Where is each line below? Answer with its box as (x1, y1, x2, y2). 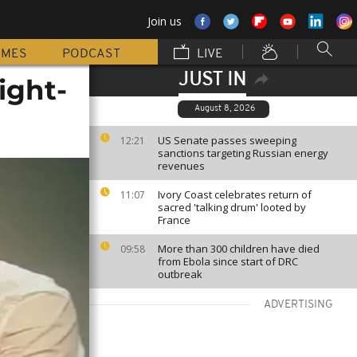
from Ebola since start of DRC (158, 254, 298, 269)
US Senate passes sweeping (158, 133, 296, 147)
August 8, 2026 (194, 104, 255, 113)
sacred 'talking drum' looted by (158, 200, 306, 214)
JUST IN (178, 71, 246, 90)
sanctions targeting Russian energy (158, 146, 328, 160)
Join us (147, 14, 182, 29)
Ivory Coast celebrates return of (158, 187, 312, 202)
